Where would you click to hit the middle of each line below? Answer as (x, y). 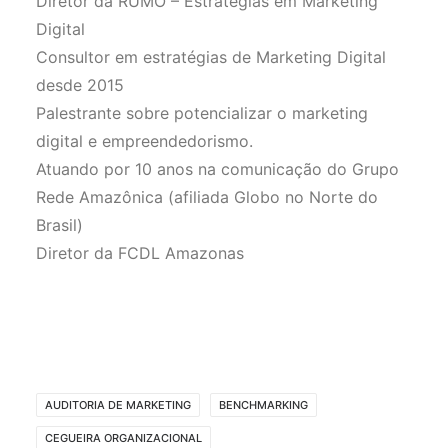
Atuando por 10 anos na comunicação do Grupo (217, 169)
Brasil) (59, 225)
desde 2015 (80, 85)
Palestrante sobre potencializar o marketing (202, 113)
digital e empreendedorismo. (144, 141)
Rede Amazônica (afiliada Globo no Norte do (207, 197)
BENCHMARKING (263, 405)
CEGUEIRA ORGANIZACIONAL (123, 438)
